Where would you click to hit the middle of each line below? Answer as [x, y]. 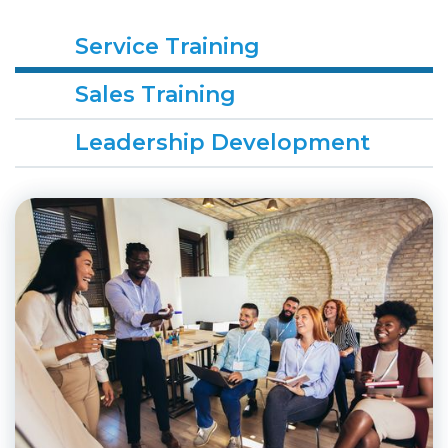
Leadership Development [222, 142]
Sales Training [155, 94]
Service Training [167, 46]
